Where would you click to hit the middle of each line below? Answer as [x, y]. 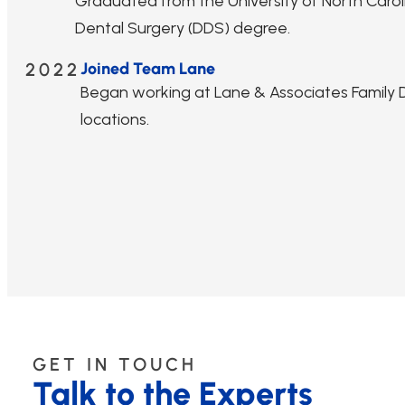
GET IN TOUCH [115, 364]
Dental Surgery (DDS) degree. [183, 28]
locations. [115, 120]
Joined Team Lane [148, 69]
